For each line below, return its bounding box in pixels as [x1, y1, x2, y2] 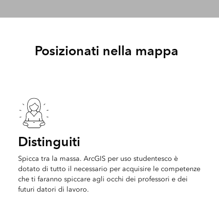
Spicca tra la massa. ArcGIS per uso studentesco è [18, 154, 178, 163]
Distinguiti [18, 133, 80, 150]
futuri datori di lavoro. [18, 185, 89, 194]
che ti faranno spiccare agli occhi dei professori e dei [18, 175, 188, 184]
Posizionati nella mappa [34, 42, 178, 59]
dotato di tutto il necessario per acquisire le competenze [18, 165, 200, 174]
